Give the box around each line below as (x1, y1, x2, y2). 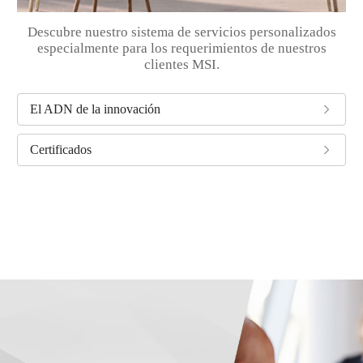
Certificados (29, 142, 92, 156)
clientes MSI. (143, 56, 220, 72)
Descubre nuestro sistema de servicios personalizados (27, 23, 336, 40)
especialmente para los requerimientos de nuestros (36, 40, 327, 56)
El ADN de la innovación (29, 101, 160, 116)
